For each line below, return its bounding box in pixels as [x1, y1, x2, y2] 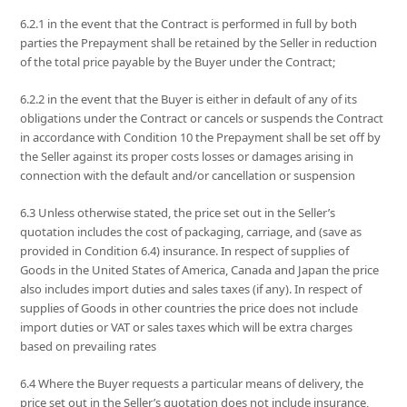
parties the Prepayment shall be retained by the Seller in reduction [20, 35, 378, 52]
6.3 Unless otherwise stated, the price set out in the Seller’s [20, 204, 336, 222]
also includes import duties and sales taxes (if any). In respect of [20, 281, 362, 298]
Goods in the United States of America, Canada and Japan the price [20, 262, 380, 279]
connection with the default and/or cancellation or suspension [20, 167, 356, 184]
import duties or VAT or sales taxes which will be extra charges [20, 319, 353, 336]
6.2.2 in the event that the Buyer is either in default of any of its [20, 91, 358, 108]
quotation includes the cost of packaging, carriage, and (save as [20, 223, 362, 241]
